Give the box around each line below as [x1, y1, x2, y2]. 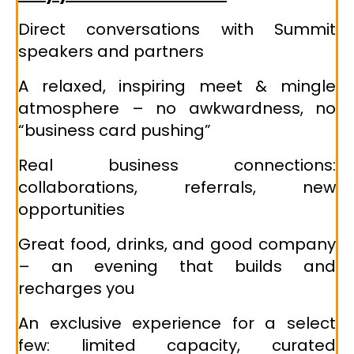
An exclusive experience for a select [18, 312, 336, 335]
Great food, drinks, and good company [18, 233, 336, 256]
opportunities [18, 198, 125, 221]
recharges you [18, 277, 134, 300]
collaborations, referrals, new [18, 176, 336, 199]
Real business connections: [18, 154, 336, 177]
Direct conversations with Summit [18, 18, 336, 41]
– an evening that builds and [18, 255, 336, 278]
